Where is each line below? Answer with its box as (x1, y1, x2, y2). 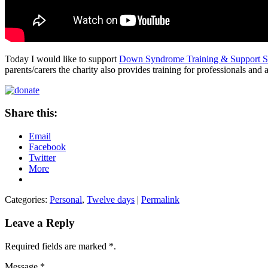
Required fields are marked (5, 240, 109, 251)
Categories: (5, 194, 50, 205)
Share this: (5, 106, 57, 120)
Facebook (29, 142, 66, 153)
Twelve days (87, 194, 135, 205)
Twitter (29, 153, 56, 163)
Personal (50, 194, 82, 205)
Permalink (141, 194, 179, 205)
